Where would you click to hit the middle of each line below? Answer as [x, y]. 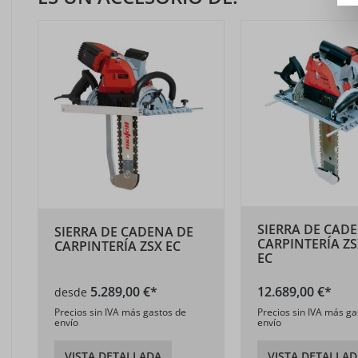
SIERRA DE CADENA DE [124, 231]
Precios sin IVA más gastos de [120, 312]
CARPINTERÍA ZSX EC [117, 246]
